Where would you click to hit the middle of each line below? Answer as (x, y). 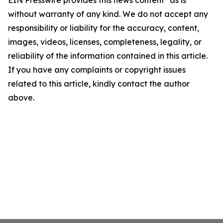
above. (21, 98)
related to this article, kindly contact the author (99, 84)
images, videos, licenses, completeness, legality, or (105, 42)
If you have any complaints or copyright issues (97, 70)
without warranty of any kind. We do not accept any (108, 14)
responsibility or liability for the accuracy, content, (104, 28)
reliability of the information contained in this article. (108, 56)
